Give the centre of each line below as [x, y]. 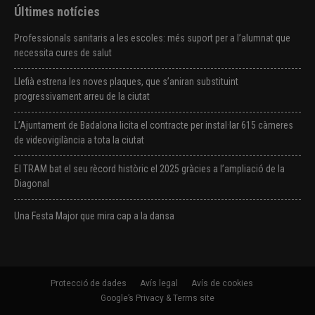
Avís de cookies [222, 283]
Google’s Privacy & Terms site [157, 298]
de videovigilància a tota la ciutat [79, 140]
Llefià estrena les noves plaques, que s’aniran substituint [126, 81]
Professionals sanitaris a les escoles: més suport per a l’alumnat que [152, 38]
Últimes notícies [57, 11]
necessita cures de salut [63, 52]
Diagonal [32, 183]
